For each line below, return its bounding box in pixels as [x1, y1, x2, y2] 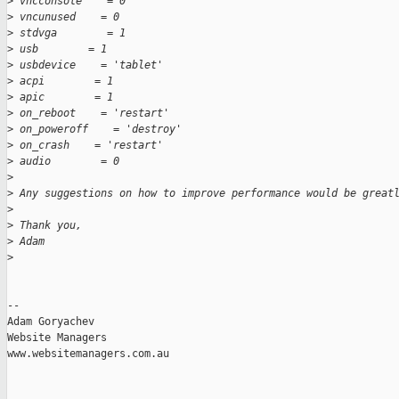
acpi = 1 [13, 75, 113, 88]
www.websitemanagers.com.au [7, 347, 169, 361]
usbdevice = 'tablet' [13, 59, 163, 72]
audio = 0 [13, 155, 119, 168]
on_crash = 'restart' [13, 139, 163, 152]
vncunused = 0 [13, 11, 119, 24]
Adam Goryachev [7, 315, 94, 329]
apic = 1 [13, 91, 113, 104]
